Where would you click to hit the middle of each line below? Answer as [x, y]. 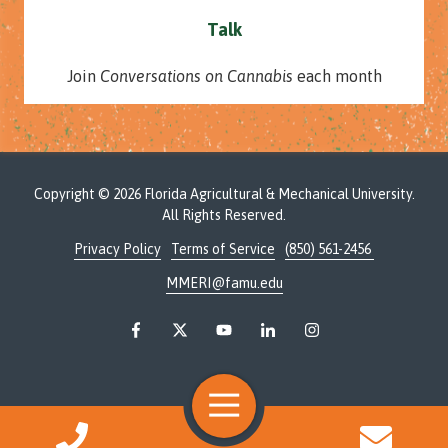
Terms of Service [223, 249]
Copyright [64, 194]
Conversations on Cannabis [198, 76]
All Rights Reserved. [224, 215]
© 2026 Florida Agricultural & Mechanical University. [254, 194]
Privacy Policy [117, 249]
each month [339, 76]
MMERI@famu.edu [224, 283]
